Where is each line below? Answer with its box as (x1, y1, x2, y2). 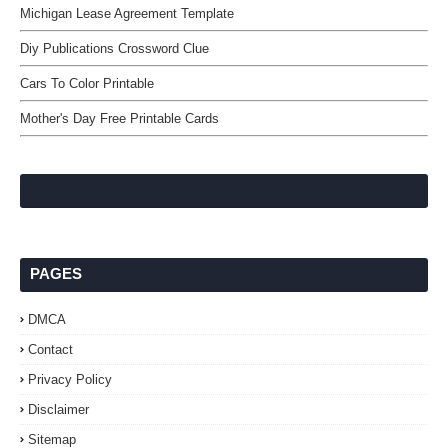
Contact (28, 342, 73, 357)
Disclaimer (28, 402, 89, 417)
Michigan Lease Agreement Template (20, 6, 234, 21)
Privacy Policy (28, 372, 112, 387)
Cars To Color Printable (20, 76, 154, 91)
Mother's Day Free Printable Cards (20, 111, 219, 126)
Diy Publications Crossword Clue (20, 41, 209, 56)
